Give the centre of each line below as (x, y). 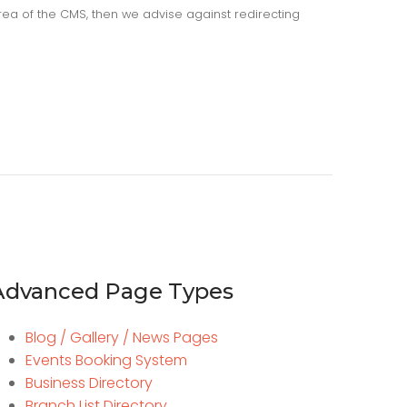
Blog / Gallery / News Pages (121, 338)
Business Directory (89, 383)
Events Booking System (106, 361)
